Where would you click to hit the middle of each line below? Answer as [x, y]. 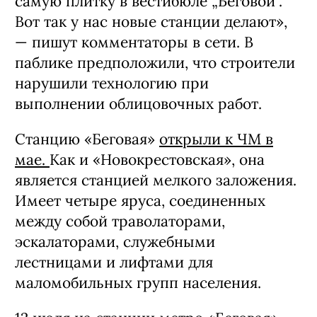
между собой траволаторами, [120, 221]
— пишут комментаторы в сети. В [134, 42]
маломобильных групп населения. [140, 283]
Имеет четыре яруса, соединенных [140, 201]
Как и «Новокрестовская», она [157, 160]
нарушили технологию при [112, 83]
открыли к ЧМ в [216, 139]
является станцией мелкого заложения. [156, 180]
